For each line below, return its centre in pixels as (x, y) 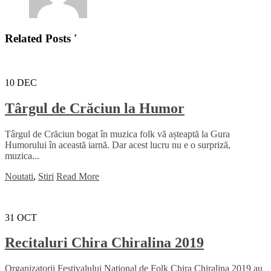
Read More (78, 176)
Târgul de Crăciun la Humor (95, 108)
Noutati (19, 176)
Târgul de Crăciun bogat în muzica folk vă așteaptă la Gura (117, 134)
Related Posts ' (41, 38)
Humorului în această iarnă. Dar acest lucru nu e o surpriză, (118, 145)
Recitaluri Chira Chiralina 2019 (104, 243)
